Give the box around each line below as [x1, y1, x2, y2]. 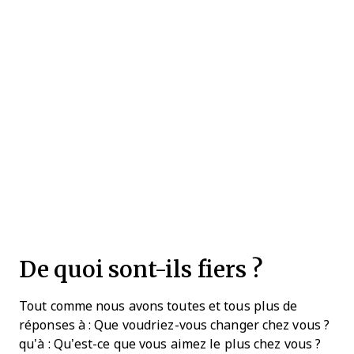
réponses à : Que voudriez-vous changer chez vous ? [19, 318, 330, 332]
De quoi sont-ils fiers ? [19, 252, 264, 285]
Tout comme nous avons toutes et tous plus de [19, 299, 298, 313]
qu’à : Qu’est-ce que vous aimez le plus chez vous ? [19, 337, 322, 351]
